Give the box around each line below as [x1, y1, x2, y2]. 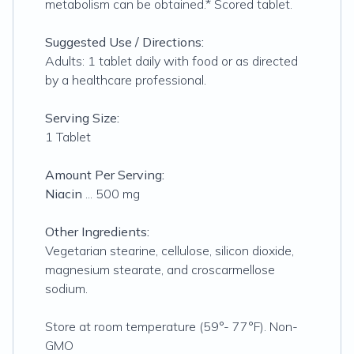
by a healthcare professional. [45, 72, 206, 88]
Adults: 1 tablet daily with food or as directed [45, 53, 298, 69]
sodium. [45, 281, 88, 296]
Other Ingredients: [45, 224, 149, 239]
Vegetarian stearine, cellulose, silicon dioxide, [45, 243, 294, 258]
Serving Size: [45, 110, 119, 126]
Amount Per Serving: [45, 167, 164, 183]
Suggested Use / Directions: [45, 34, 204, 50]
